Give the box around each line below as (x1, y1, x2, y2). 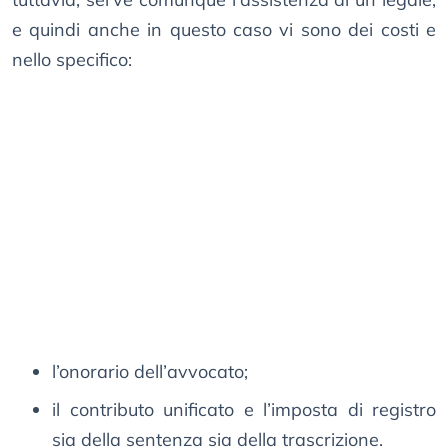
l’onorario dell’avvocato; (52, 360, 248, 384)
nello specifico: (12, 48, 132, 72)
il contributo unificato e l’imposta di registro (52, 398, 436, 422)
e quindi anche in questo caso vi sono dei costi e (12, 18, 436, 42)
